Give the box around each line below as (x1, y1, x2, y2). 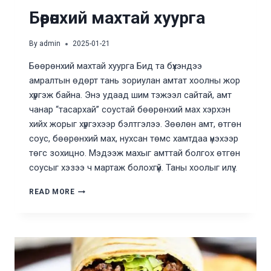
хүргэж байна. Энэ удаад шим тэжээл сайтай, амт (29, 90, 232, 101)
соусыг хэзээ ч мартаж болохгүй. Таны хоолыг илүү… (29, 162, 237, 174)
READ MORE (29, 188, 75, 197)
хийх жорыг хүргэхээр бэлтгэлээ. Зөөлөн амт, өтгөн (29, 119, 241, 130)
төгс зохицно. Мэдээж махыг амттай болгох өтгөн (29, 148, 240, 159)
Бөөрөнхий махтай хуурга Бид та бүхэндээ (29, 60, 202, 72)
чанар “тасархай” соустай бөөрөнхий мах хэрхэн (29, 104, 230, 116)
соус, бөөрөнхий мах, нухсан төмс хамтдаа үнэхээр (29, 133, 238, 145)
